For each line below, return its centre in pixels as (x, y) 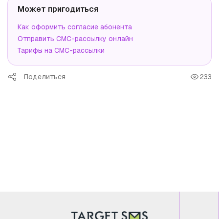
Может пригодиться (58, 9)
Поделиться (45, 77)
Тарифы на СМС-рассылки (61, 50)
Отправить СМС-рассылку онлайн (75, 38)
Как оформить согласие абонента (75, 27)
